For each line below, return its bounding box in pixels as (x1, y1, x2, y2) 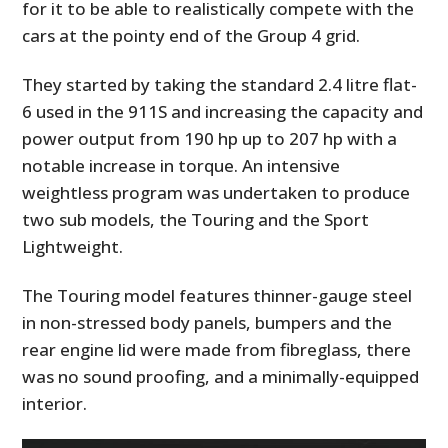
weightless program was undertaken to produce (22, 180, 411, 204)
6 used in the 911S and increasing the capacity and (22, 99, 424, 123)
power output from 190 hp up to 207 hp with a (22, 126, 398, 150)
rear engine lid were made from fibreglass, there (22, 337, 412, 361)
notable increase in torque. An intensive (22, 153, 341, 177)
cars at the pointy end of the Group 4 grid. (22, 23, 361, 47)
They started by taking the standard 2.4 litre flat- (22, 72, 418, 96)
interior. (22, 391, 88, 415)
